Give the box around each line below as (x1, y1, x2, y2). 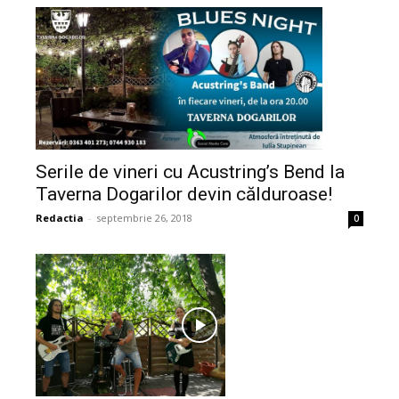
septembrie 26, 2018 (96, 210, 192, 224)
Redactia (36, 210, 84, 224)
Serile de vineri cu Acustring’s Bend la (36, 160, 345, 183)
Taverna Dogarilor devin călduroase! (36, 183, 332, 205)
